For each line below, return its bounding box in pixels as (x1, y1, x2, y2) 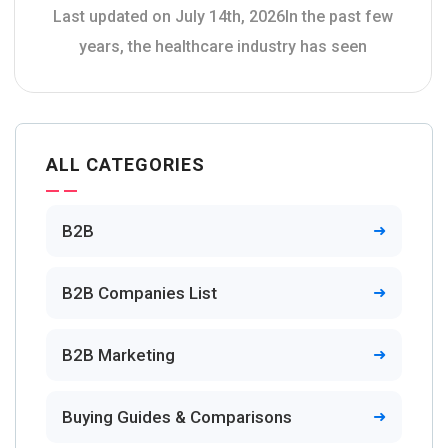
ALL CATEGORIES (46, 154, 205, 175)
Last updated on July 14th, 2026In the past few (53, 7, 393, 26)
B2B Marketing (62, 345, 175, 365)
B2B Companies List (62, 283, 217, 303)
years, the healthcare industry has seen (79, 37, 367, 56)
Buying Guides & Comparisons (62, 407, 292, 427)
